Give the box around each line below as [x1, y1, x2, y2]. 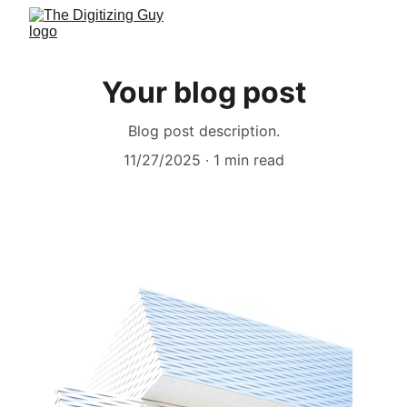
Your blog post [101, 74, 306, 110]
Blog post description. [127, 122, 280, 140]
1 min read [213, 151, 284, 169]
